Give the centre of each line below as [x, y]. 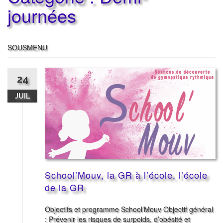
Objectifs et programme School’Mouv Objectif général [129, 209]
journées [42, 15]
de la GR [64, 187]
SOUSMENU [27, 48]
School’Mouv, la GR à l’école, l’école [126, 175]
